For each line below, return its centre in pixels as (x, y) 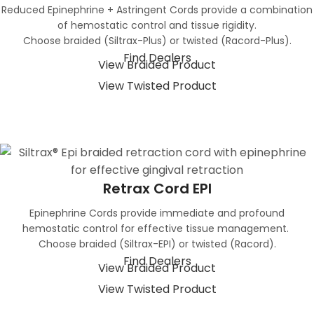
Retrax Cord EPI (157, 189)
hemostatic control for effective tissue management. (157, 229)
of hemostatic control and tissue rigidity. (157, 26)
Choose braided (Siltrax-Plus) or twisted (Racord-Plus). (157, 41)
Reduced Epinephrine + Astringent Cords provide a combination (157, 10)
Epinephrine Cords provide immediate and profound (157, 213)
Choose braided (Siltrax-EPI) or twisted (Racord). (157, 244)
